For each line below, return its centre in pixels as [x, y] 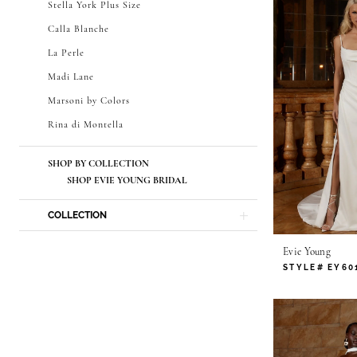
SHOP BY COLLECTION [98, 164]
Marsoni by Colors [89, 101]
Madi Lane [71, 77]
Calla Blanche [78, 29]
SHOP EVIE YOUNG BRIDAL [127, 180]
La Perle [66, 53]
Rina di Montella [86, 125]
